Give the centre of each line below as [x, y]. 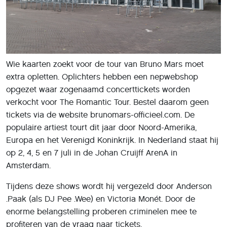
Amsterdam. [28, 165]
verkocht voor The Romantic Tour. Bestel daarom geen [107, 102]
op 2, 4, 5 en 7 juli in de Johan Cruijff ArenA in [92, 153]
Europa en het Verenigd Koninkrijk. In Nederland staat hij [112, 140]
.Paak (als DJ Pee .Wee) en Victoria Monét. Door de [101, 199]
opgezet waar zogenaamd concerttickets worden [98, 89]
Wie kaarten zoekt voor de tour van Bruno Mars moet [105, 64]
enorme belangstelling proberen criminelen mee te [101, 211]
